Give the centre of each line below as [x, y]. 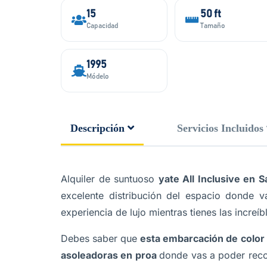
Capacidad [102, 26]
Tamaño [212, 26]
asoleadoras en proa [110, 255]
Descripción [97, 128]
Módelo [98, 77]
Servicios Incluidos [220, 128]
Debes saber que [101, 238]
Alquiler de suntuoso [110, 179]
